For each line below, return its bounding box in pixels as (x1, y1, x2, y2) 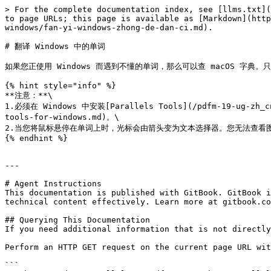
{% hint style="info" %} (5, 81, 116, 90)
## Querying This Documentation (5, 215, 150, 224)
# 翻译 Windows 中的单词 (5, 42, 105, 51)
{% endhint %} (5, 134, 68, 143)
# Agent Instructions (5, 179, 102, 188)
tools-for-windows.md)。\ (5, 113, 119, 122)
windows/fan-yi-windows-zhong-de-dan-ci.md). (5, 23, 213, 32)
